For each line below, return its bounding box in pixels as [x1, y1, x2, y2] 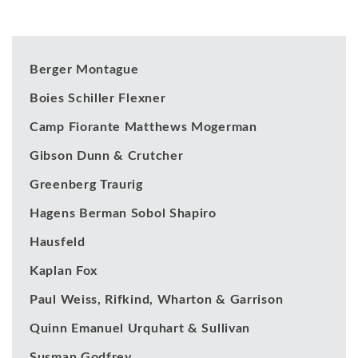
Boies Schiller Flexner [30, 91, 166, 105]
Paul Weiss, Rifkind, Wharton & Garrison [30, 292, 284, 306]
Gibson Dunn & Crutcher [30, 149, 184, 162]
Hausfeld [30, 235, 86, 249]
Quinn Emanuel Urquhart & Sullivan [30, 321, 251, 335]
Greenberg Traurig [30, 177, 143, 191]
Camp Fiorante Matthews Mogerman [30, 120, 257, 133]
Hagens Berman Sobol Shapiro [30, 206, 217, 220]
